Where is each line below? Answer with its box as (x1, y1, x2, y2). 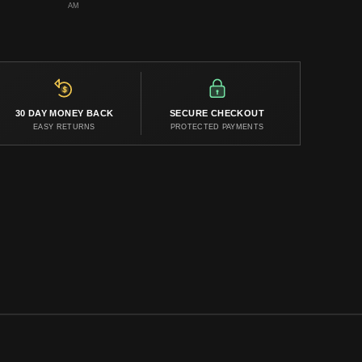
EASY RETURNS (33, 123, 95, 132)
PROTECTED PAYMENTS (170, 123, 264, 132)
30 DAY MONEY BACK (15, 108, 114, 119)
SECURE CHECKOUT (170, 108, 264, 119)
